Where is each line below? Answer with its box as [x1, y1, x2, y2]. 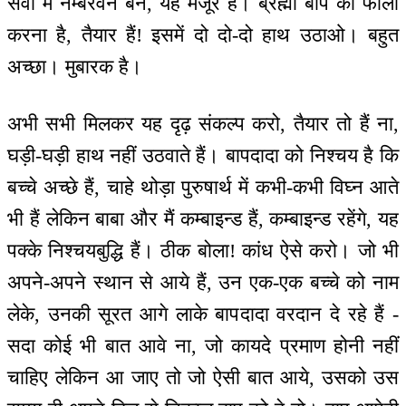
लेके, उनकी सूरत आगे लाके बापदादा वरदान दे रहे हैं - [7, 302, 399, 325]
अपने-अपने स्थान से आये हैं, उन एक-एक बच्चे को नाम [7, 270, 399, 294]
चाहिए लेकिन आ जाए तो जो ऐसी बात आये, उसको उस [7, 365, 399, 389]
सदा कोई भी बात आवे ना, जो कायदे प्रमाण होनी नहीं [7, 333, 399, 357]
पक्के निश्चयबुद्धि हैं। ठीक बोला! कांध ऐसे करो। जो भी [7, 238, 399, 262]
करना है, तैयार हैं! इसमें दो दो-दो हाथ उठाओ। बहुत [7, 24, 399, 47]
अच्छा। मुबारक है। [7, 55, 142, 79]
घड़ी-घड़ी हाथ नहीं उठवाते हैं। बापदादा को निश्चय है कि [7, 143, 399, 167]
